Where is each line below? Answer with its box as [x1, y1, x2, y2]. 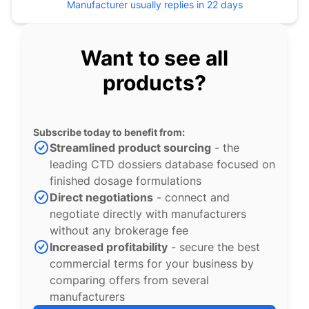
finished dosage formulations [50, 174, 201, 188]
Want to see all [81, 46, 228, 70]
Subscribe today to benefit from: [33, 126, 185, 138]
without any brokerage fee [50, 223, 188, 237]
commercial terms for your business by [50, 257, 254, 270]
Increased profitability [50, 240, 168, 254]
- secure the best [168, 240, 260, 254]
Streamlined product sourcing [50, 141, 211, 154]
